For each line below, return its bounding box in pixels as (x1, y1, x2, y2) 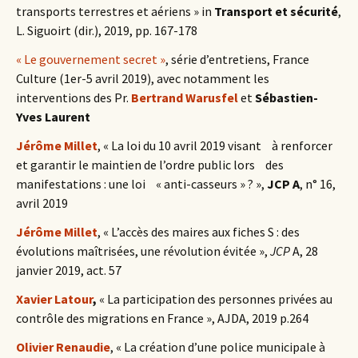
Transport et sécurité (214, 3, 338, 19)
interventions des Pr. (16, 89, 131, 105)
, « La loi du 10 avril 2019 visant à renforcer (97, 137, 332, 153)
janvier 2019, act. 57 (16, 262, 121, 278)
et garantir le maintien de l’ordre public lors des (16, 157, 284, 173)
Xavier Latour (16, 291, 93, 307)
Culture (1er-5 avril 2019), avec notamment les (16, 70, 269, 86)
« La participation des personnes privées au (97, 291, 332, 307)
